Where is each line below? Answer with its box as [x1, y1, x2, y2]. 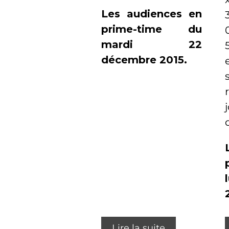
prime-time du [101, 22, 202, 35]
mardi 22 [101, 38, 202, 51]
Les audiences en [101, 7, 202, 20]
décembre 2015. [101, 53, 187, 66]
